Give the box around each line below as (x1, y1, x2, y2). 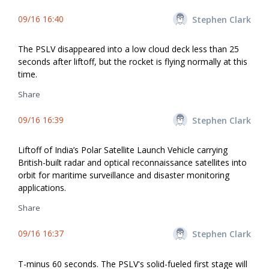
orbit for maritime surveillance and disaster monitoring (18, 169, 229, 181)
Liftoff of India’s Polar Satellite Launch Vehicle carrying (18, 144, 228, 156)
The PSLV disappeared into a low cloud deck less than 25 (18, 43, 239, 55)
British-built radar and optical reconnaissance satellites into (18, 157, 247, 169)
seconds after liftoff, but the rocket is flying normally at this (18, 56, 247, 67)
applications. (18, 182, 66, 194)
